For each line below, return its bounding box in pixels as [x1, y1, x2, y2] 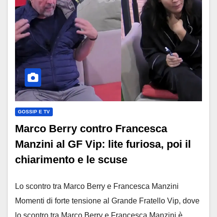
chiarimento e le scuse [15, 154, 127, 166]
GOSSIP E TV [18, 109, 50, 115]
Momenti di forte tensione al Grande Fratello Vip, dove [15, 197, 200, 205]
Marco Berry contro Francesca [15, 123, 167, 135]
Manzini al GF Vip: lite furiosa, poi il [15, 138, 191, 151]
